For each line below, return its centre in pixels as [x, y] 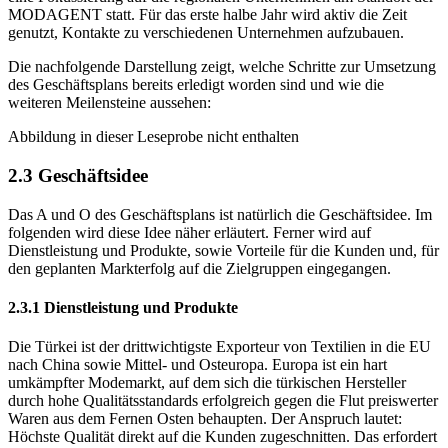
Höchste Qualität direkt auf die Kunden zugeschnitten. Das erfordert [222, 419]
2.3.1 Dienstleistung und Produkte [123, 290]
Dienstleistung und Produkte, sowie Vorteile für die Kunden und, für [223, 232]
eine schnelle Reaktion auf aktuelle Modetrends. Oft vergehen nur [215, 437]
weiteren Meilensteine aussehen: [109, 85]
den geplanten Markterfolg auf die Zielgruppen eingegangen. [199, 250]
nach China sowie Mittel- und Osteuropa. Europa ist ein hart [197, 347]
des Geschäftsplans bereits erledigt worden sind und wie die [196, 67]
